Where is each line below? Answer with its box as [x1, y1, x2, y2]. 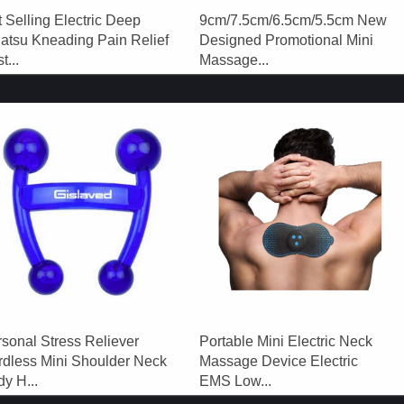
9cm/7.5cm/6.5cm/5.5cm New [199, 13, 388, 28]
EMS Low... [199, 373, 272, 390]
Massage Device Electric [199, 353, 359, 370]
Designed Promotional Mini [199, 32, 374, 48]
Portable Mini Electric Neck [199, 334, 373, 350]
